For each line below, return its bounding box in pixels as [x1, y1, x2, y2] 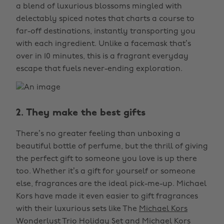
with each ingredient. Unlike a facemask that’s [16, 40, 191, 48]
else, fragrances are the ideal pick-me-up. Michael [16, 180, 206, 188]
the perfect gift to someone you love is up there [16, 155, 197, 163]
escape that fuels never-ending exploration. [16, 65, 182, 73]
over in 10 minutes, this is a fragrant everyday [16, 52, 188, 60]
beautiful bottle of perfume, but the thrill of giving [16, 142, 208, 150]
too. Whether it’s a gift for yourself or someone [16, 167, 195, 175]
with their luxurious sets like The [16, 205, 139, 213]
